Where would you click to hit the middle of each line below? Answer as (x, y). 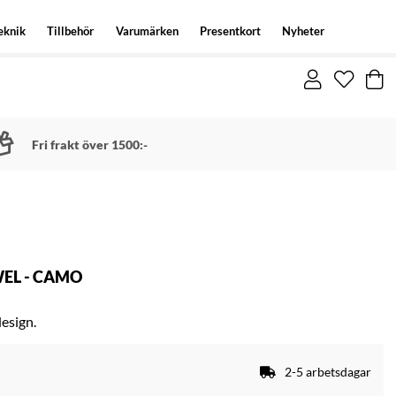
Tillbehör (71, 31)
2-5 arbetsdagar (328, 371)
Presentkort (230, 31)
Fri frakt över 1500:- (89, 144)
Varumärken (147, 31)
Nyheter (303, 31)
